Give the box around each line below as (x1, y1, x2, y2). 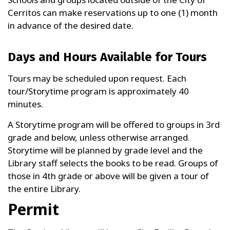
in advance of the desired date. (8, 20, 133, 31)
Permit (8, 199, 59, 220)
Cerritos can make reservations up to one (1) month (8, 7, 218, 18)
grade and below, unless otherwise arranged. (8, 131, 190, 143)
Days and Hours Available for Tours (8, 50, 207, 64)
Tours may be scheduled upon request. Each (8, 72, 186, 84)
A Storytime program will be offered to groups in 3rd (8, 119, 220, 130)
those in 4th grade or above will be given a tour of (8, 170, 209, 182)
